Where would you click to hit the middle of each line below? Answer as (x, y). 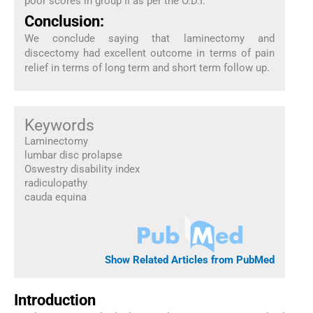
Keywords (59, 125)
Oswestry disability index (82, 169)
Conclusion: (64, 22)
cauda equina (55, 197)
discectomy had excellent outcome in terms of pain (150, 53)
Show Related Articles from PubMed (190, 260)
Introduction (55, 300)
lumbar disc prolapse (73, 155)
